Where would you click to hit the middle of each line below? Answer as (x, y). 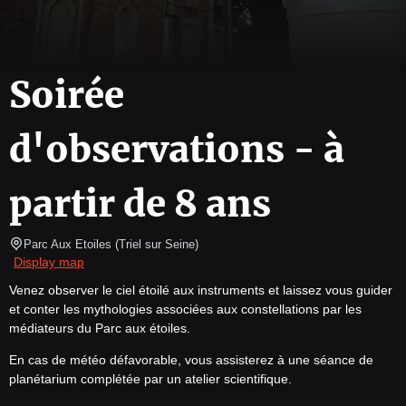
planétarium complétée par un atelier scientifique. (150, 379)
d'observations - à (177, 150)
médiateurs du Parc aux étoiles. (100, 328)
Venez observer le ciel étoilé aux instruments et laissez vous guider (201, 290)
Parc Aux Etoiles (68, 244)
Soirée (67, 95)
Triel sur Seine (157, 244)
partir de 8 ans (140, 204)
